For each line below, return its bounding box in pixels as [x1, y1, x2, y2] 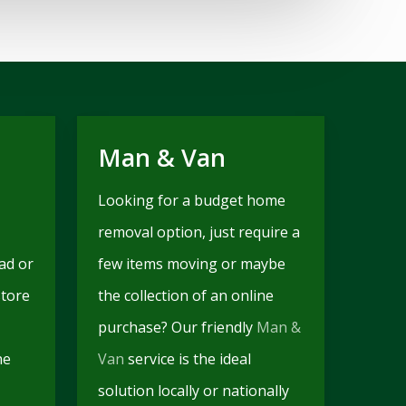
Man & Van [97, 140, 226, 174]
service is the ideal [123, 348, 251, 369]
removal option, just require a [97, 221, 300, 242]
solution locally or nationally [97, 380, 289, 401]
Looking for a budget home [97, 189, 285, 210]
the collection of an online [97, 285, 274, 305]
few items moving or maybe [97, 253, 285, 274]
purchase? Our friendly [97, 316, 256, 337]
